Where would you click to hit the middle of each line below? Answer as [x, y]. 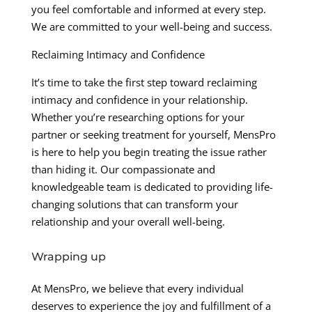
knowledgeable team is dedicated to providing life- [152, 186]
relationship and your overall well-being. [128, 221]
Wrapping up [68, 256]
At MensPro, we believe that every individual [137, 288]
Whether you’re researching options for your [138, 117]
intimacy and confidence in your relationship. [139, 99]
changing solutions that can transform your [134, 204]
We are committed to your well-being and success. [151, 26]
